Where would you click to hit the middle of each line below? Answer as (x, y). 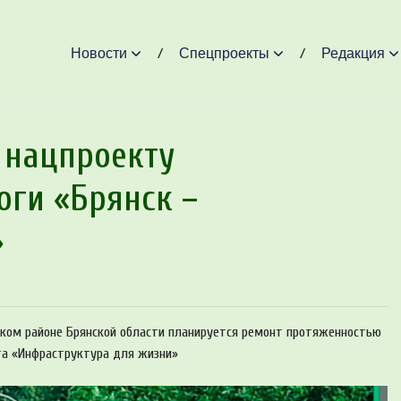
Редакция (353, 53)
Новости (98, 53)
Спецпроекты (224, 53)
